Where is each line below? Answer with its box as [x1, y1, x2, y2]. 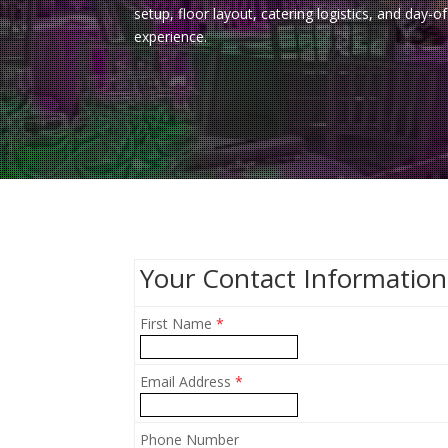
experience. [134, 26, 208, 46]
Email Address [140, 372, 236, 392]
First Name [140, 314, 217, 334]
